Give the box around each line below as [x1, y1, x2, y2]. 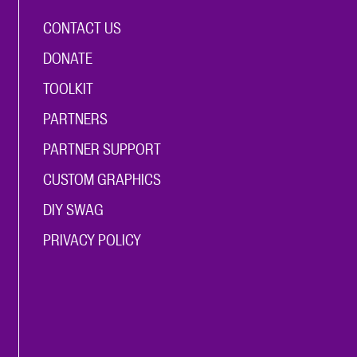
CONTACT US [42, 19, 121, 37]
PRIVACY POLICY [42, 231, 141, 249]
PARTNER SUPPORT [42, 140, 161, 158]
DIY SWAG [42, 201, 104, 218]
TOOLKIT [42, 80, 93, 97]
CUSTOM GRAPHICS [42, 171, 161, 188]
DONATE [42, 49, 92, 67]
